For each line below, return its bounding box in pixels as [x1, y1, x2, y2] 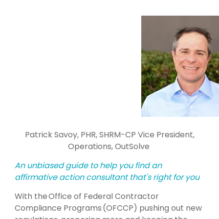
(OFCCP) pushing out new [102, 202, 202, 214]
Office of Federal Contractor [48, 190, 159, 202]
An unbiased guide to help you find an [15, 159, 162, 171]
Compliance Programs [15, 202, 102, 214]
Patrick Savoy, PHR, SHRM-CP [24, 129, 138, 140]
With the [15, 190, 48, 202]
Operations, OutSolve [67, 140, 150, 152]
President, [156, 129, 195, 140]
